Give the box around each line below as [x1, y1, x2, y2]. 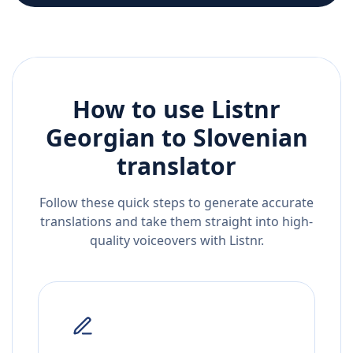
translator [117, 150, 236, 183]
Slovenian [192, 121, 308, 154]
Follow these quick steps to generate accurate [39, 194, 314, 212]
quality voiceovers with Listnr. [89, 232, 264, 250]
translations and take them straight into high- [40, 213, 313, 231]
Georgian [45, 121, 155, 154]
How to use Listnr [72, 93, 281, 126]
